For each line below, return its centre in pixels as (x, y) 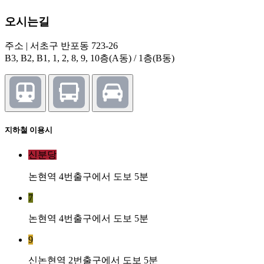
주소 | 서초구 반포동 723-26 (61, 46)
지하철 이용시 (29, 130)
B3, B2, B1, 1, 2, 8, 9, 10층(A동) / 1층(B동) (90, 58)
